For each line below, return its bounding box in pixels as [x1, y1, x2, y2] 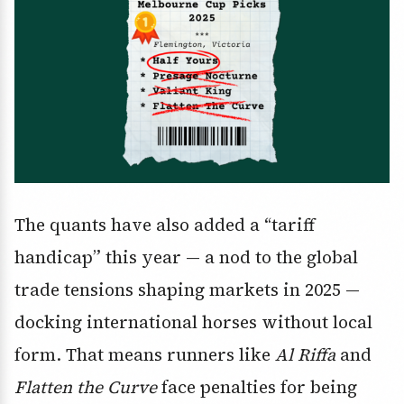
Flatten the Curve [14, 374, 157, 399]
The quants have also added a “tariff [14, 212, 315, 236]
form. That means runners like [14, 342, 275, 366]
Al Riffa [275, 342, 335, 366]
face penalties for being [157, 374, 357, 399]
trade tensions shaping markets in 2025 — [14, 277, 360, 301]
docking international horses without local [14, 309, 372, 334]
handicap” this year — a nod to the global [14, 244, 358, 269]
